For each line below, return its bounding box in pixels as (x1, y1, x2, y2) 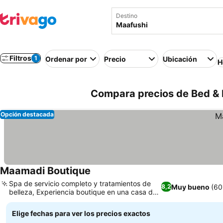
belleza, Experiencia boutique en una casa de (9, 188, 157, 196)
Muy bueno (171, 182, 210, 191)
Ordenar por (45, 54, 87, 63)
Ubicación (163, 54, 197, 63)
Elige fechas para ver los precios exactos (12, 209, 150, 218)
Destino (116, 12, 137, 19)
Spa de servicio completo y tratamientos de (9, 179, 151, 188)
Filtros (9, 54, 31, 62)
